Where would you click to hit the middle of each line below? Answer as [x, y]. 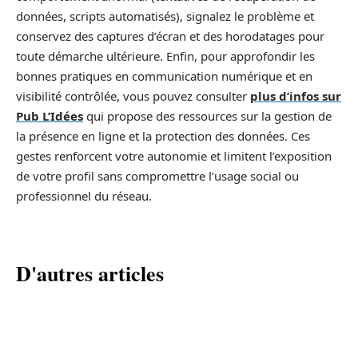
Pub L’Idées [50, 115]
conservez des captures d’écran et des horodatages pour [170, 36]
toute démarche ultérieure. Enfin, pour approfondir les [165, 56]
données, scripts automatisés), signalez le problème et [165, 16]
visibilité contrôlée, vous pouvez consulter [133, 95]
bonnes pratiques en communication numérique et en [164, 76]
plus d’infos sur [296, 95]
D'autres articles [90, 273]
